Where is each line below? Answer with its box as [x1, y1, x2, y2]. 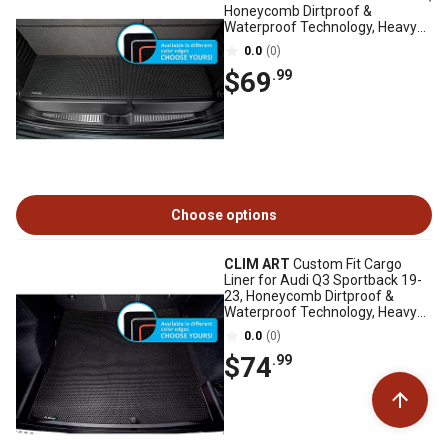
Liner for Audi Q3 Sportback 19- [224, 272, 422, 288]
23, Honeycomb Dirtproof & [224, 288, 394, 304]
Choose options [171, 207, 277, 223]
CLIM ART [224, 256, 290, 272]
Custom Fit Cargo [290, 256, 402, 272]
